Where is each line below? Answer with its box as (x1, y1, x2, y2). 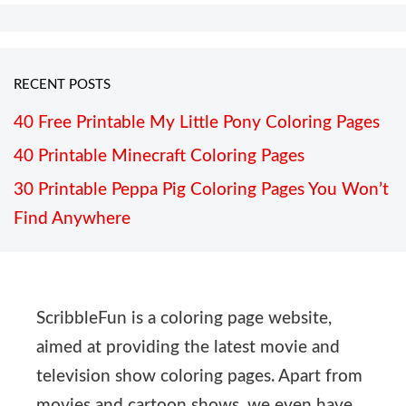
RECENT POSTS (14, 77, 111, 92)
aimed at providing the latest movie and (36, 339, 340, 357)
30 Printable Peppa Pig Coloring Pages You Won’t (14, 181, 389, 199)
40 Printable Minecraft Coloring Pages (14, 148, 304, 166)
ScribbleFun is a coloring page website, (36, 310, 332, 328)
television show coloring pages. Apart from (36, 368, 362, 386)
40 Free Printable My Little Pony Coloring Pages (14, 114, 380, 132)
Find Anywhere (14, 210, 130, 228)
